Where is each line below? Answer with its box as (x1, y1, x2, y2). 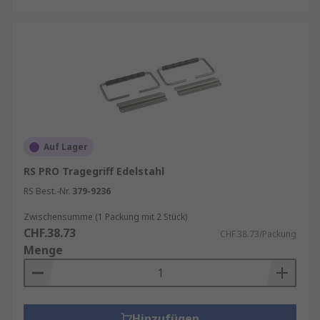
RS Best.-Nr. (24, 185, 70, 197)
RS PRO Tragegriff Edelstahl (24, 164, 164, 178)
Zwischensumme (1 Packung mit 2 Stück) (24, 211, 187, 223)
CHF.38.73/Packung (220, 228, 296, 240)
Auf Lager (44, 141, 88, 153)
